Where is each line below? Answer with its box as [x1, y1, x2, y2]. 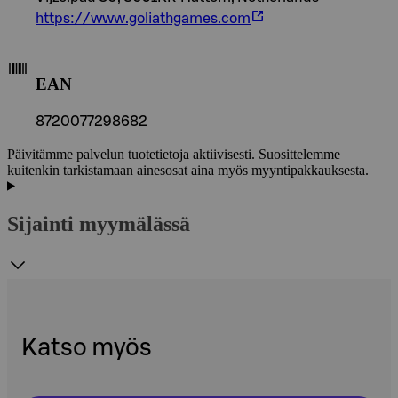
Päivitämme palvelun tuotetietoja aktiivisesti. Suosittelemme [7, 146, 340, 162]
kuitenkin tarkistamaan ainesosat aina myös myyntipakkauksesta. [7, 162, 369, 178]
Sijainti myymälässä [7, 211, 190, 235]
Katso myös [21, 335, 152, 360]
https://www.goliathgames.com [36, 12, 251, 27]
